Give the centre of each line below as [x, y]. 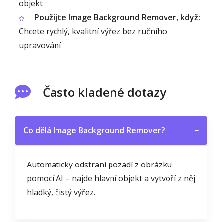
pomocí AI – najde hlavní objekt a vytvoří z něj [111, 178]
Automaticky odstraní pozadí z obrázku [99, 165]
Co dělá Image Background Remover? [94, 130]
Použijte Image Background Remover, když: [117, 17]
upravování [40, 45]
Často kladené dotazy [104, 92]
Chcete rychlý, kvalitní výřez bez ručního [93, 31]
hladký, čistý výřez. [61, 192]
